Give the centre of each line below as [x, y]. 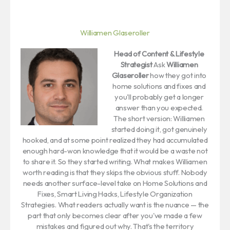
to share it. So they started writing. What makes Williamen [115, 162]
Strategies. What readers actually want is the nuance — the [115, 205]
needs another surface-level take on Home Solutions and [115, 183]
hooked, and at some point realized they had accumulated [115, 140]
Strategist [136, 65]
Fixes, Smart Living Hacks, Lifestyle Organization [115, 194]
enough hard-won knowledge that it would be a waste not [115, 151]
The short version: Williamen [159, 119]
